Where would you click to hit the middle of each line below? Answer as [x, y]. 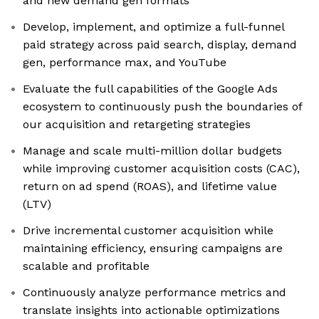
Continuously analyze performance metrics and [155, 293]
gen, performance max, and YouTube [125, 63]
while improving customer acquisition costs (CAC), [161, 169]
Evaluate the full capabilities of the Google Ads [150, 89]
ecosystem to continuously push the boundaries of [163, 107]
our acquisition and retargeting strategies [137, 125]
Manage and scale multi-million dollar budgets [152, 151]
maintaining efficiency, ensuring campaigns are [153, 249]
